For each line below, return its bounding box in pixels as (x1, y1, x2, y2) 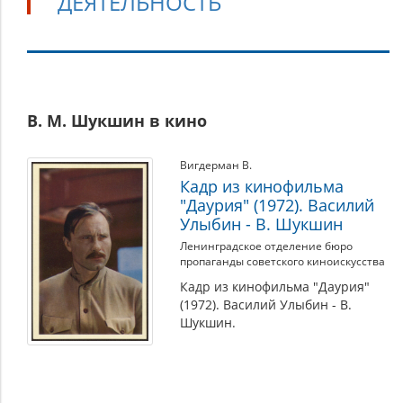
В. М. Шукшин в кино (27, 110, 207, 131)
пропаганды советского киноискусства (180, 254, 385, 269)
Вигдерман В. (180, 157, 252, 173)
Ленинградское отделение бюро (180, 238, 353, 254)
